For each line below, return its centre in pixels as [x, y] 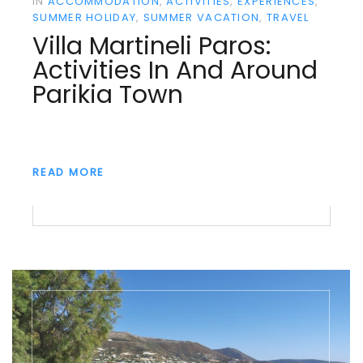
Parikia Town [108, 94]
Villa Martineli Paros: [152, 46]
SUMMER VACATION [201, 18]
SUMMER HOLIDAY [85, 18]
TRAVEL [288, 18]
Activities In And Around [175, 70]
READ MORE [69, 173]
